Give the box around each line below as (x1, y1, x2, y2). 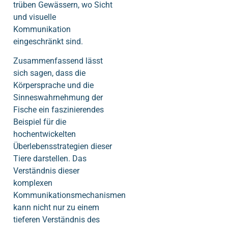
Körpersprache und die (13, 80, 94, 91)
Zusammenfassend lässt (13, 56, 103, 66)
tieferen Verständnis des (13, 215, 100, 225)
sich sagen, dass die (13, 68, 85, 78)
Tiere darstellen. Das (13, 154, 87, 164)
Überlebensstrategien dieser (13, 141, 112, 152)
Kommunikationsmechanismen (13, 190, 126, 201)
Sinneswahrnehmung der (13, 93, 103, 103)
